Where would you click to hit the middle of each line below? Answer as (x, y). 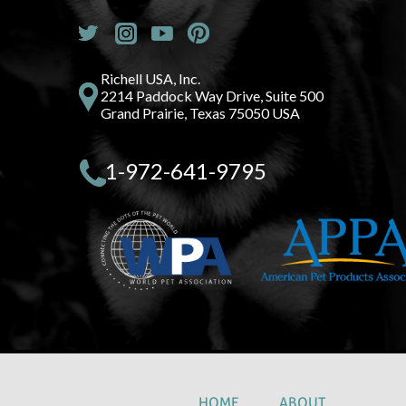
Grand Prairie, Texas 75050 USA (200, 112)
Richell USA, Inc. (150, 78)
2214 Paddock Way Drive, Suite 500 (212, 95)
